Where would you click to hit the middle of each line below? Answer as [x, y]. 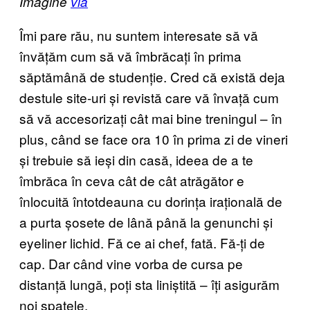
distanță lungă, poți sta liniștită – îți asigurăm [149, 284]
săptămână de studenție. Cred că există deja [152, 76]
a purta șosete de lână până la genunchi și [146, 221]
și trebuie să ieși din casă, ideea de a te [136, 159]
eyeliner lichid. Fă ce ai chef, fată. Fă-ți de [142, 242]
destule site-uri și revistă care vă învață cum [149, 97]
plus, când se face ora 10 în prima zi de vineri [154, 138]
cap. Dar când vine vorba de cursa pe [131, 263]
